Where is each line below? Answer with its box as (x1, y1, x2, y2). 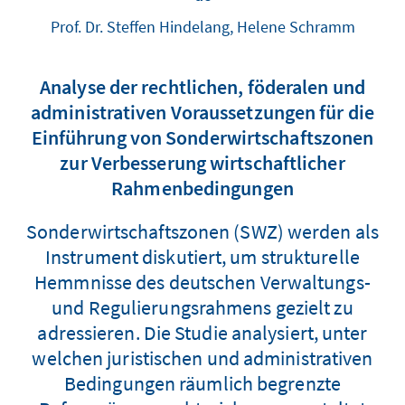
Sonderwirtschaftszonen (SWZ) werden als (26, 219, 379, 244)
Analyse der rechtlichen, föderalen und (40, 74, 365, 99)
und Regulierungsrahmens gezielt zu (52, 295, 353, 320)
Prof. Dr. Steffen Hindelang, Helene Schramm (50, 16, 355, 37)
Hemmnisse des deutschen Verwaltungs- (34, 269, 371, 295)
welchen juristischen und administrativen (32, 345, 373, 371)
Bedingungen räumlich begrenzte (63, 371, 341, 396)
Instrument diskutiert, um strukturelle (45, 244, 360, 269)
